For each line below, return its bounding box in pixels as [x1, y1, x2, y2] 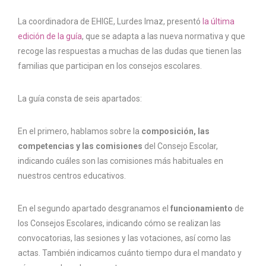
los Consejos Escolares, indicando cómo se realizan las [18, 218, 221, 229]
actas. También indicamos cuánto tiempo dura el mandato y [18, 248, 242, 258]
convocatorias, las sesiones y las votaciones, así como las [18, 233, 231, 243]
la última [202, 17, 235, 27]
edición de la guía [18, 31, 82, 42]
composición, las [141, 126, 210, 137]
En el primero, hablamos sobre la [18, 126, 141, 137]
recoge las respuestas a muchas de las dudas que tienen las [18, 46, 242, 56]
